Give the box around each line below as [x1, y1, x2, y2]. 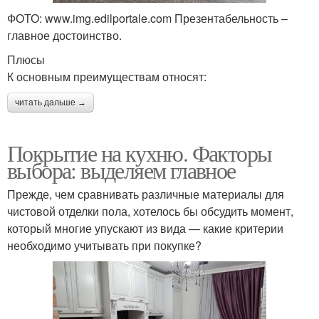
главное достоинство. [7, 27, 122, 43]
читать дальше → [15, 98, 86, 108]
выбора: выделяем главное [7, 155, 236, 185]
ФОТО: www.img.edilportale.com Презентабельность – [7, 10, 288, 26]
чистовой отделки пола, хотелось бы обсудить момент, [7, 203, 293, 219]
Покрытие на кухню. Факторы [7, 137, 272, 168]
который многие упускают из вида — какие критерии [7, 220, 283, 236]
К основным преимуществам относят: [7, 68, 206, 85]
